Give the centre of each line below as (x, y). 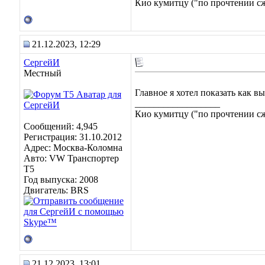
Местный (43, 73)
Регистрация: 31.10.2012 (73, 137)
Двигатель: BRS (56, 190)
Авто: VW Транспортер (71, 158)
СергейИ (42, 62)
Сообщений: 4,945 (61, 126)
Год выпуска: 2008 (61, 180)
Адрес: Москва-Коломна (73, 148)
